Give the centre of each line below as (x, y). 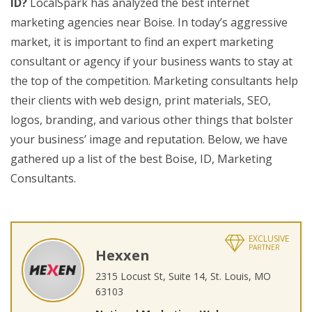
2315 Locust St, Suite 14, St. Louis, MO (183, 276)
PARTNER (264, 247)
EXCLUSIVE (269, 239)
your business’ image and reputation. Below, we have (149, 139)
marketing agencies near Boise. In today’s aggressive (149, 22)
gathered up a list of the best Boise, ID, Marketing (141, 159)
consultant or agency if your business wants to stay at (151, 61)
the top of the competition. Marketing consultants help (154, 81)
